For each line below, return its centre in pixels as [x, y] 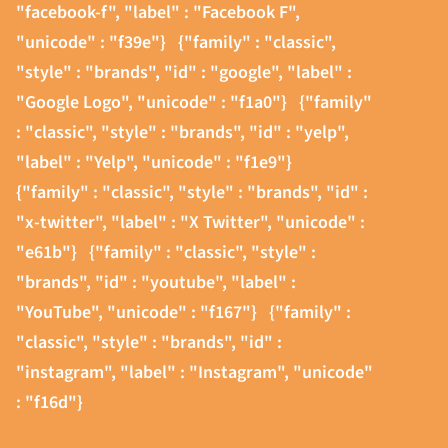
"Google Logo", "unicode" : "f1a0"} [153, 103]
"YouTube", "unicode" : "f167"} [138, 313]
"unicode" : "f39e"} [93, 43]
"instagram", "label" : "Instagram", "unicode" [194, 373]
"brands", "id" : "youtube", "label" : [156, 283]
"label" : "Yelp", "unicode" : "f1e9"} [154, 163]
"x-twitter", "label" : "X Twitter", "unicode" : [190, 223]
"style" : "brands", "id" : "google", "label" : [184, 73]
